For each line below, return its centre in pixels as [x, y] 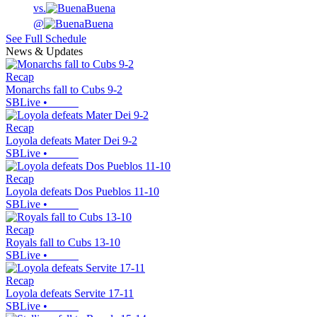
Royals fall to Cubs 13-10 [63, 243]
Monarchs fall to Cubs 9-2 [64, 90]
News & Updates [44, 52]
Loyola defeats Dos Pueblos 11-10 [82, 192]
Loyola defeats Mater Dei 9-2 [71, 141]
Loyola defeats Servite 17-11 [70, 294]
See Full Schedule [46, 39]
